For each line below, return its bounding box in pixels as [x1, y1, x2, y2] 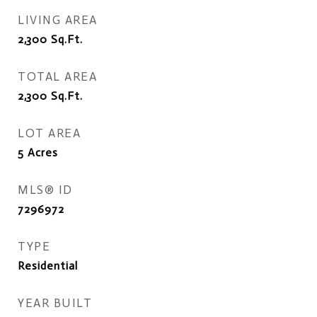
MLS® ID [18, 183, 73, 197]
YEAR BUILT [18, 296, 92, 310]
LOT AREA [18, 126, 81, 140]
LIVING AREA [18, 13, 98, 27]
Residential [18, 259, 78, 272]
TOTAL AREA [18, 69, 97, 83]
